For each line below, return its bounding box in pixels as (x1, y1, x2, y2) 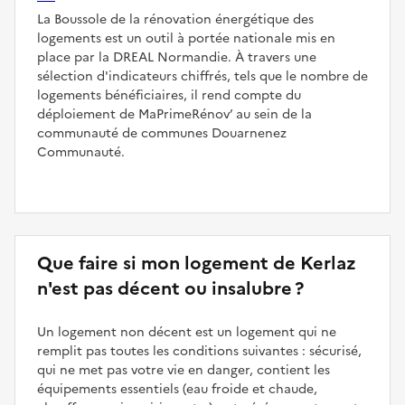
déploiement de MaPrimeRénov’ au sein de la (37, 104, 312, 124)
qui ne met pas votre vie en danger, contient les (37, 360, 330, 380)
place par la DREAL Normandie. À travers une (37, 47, 316, 67)
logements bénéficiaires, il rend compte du (37, 85, 301, 105)
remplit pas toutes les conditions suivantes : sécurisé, (37, 341, 362, 361)
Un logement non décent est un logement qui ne (37, 322, 336, 342)
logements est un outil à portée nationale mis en (37, 28, 335, 48)
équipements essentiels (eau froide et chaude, (37, 379, 317, 399)
